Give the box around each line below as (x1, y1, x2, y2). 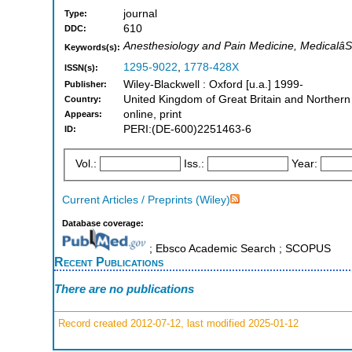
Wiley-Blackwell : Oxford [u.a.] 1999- (123, 79, 303, 91)
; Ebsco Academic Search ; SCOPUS (145, 243, 331, 255)
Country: (64, 94, 101, 104)
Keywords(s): (64, 42, 120, 53)
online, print (123, 108, 181, 121)
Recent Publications (54, 255, 163, 269)
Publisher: (64, 79, 107, 90)
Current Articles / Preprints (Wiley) (62, 193, 230, 206)
